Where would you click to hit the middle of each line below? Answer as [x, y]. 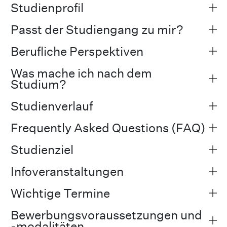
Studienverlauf [51, 106]
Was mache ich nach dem [81, 73]
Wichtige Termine [60, 193]
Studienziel [42, 149]
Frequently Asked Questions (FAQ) [108, 127]
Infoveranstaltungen [67, 171]
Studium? [38, 84]
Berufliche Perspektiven [77, 51]
